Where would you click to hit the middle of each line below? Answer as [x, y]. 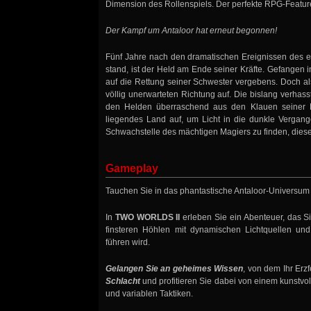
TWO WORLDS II [148, 218]
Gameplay [132, 169]
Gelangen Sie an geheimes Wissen [175, 269]
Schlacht [123, 281]
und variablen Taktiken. [149, 294]
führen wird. [128, 243]
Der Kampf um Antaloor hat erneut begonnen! [191, 31]
